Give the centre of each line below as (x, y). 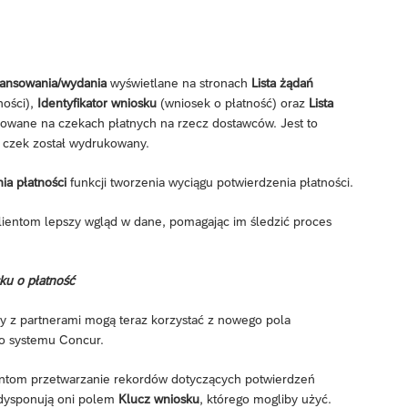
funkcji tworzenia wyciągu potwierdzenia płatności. (210, 183)
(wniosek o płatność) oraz (233, 103)
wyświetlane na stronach (179, 83)
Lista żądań (282, 83)
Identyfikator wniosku (97, 103)
